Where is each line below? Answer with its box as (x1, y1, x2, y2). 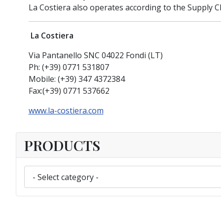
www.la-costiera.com (28, 105, 104, 116)
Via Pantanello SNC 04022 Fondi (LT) (28, 50, 163, 61)
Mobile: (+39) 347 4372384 (28, 74, 125, 85)
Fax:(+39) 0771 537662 (28, 85, 110, 97)
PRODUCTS (24, 136, 100, 155)
